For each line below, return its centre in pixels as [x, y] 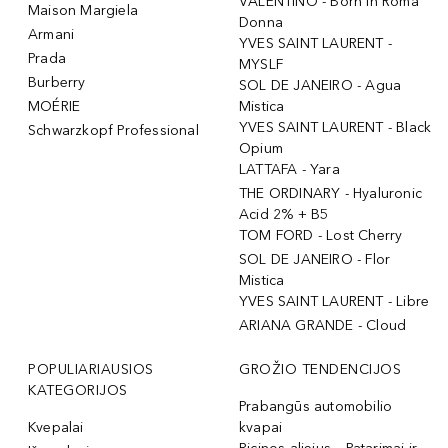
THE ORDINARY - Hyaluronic [330, 194]
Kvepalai [56, 428]
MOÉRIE [54, 107]
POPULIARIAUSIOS [91, 370]
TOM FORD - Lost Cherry [321, 236]
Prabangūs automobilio [316, 407]
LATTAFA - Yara [289, 170]
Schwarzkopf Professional [113, 131]
